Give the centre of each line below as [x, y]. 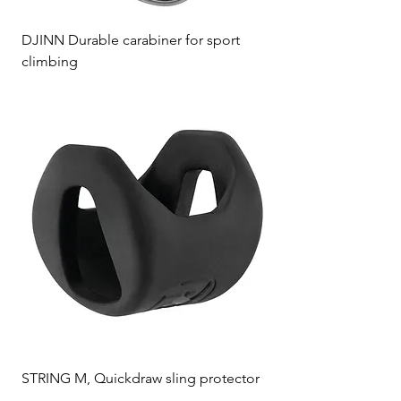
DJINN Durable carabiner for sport [131, 40]
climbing [50, 61]
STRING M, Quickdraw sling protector [141, 378]
